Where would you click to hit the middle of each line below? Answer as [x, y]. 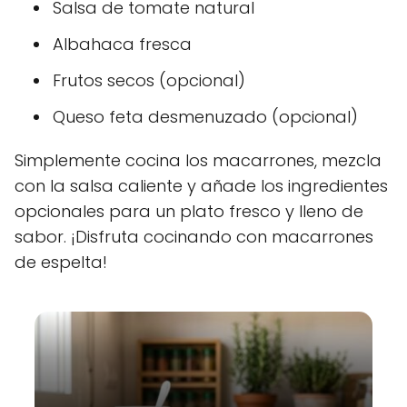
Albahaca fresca [122, 44]
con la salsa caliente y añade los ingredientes [201, 185]
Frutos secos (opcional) [149, 80]
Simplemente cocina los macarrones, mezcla [198, 160]
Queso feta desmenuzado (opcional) [205, 116]
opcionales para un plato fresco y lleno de [189, 211]
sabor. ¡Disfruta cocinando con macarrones [194, 236]
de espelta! [61, 262]
